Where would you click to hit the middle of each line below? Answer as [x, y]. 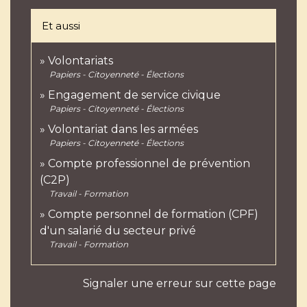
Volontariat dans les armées [123, 129]
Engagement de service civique [134, 95]
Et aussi [61, 25]
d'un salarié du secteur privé [118, 230]
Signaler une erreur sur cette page [180, 283]
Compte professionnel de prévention [149, 163]
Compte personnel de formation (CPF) [153, 214]
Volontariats [81, 60]
